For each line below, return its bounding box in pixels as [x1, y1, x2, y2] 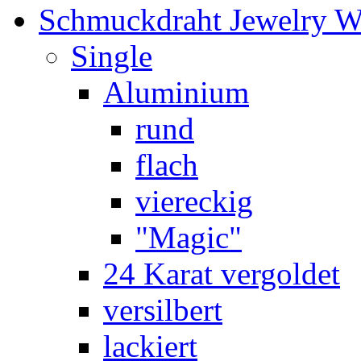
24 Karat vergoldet [103, 256, 340, 292]
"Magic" [135, 220, 242, 255]
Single [71, 39, 152, 74]
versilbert [103, 293, 222, 328]
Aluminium [103, 75, 249, 110]
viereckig [135, 184, 253, 219]
